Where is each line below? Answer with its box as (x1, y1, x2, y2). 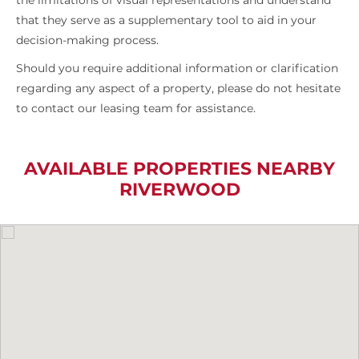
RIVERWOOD (119, 179, 240, 201)
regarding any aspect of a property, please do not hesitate (16, 81, 341, 96)
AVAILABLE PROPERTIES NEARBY (24, 158, 335, 180)
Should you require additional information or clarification (16, 61, 338, 76)
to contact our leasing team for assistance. (16, 101, 256, 116)
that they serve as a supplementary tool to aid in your (16, 13, 317, 28)
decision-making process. (16, 33, 159, 48)
